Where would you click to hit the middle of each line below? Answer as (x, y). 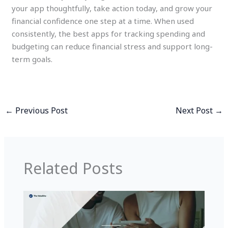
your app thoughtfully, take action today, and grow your (112, 8)
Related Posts (73, 168)
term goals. (32, 59)
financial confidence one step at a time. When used (103, 21)
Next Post (195, 110)
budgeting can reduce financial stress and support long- (112, 46)
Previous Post (41, 110)
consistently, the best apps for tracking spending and (109, 33)
